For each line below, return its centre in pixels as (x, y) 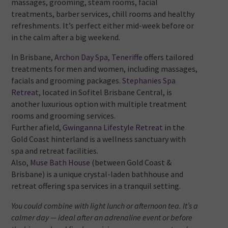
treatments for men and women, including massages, (105, 69)
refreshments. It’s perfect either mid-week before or (103, 26)
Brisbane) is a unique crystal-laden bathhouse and (97, 174)
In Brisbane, (33, 57)
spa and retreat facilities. (55, 151)
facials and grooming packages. (67, 81)
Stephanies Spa (149, 81)
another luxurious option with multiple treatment (99, 104)
